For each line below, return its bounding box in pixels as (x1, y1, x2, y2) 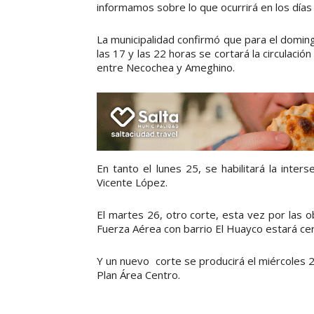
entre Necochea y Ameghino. (97, 60, 235, 75)
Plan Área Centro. (97, 267, 180, 282)
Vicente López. (97, 175, 168, 189)
